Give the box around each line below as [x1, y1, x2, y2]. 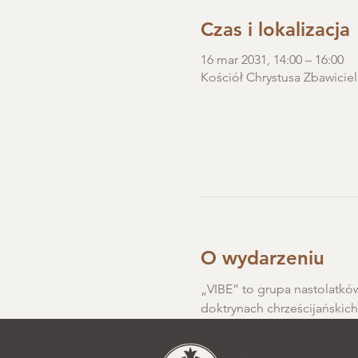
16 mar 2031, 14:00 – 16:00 [200, 52, 344, 67]
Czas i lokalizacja [200, 18, 350, 41]
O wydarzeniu [200, 246, 324, 269]
